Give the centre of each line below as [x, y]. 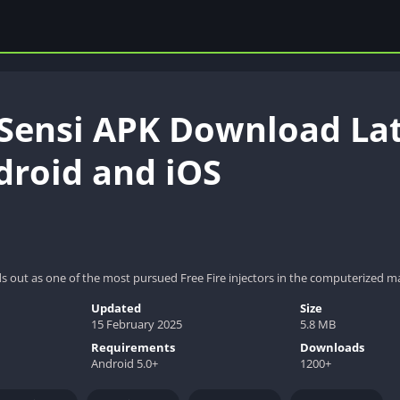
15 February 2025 [137, 324]
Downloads [332, 347]
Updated [117, 308]
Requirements [133, 347]
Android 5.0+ [125, 363]
